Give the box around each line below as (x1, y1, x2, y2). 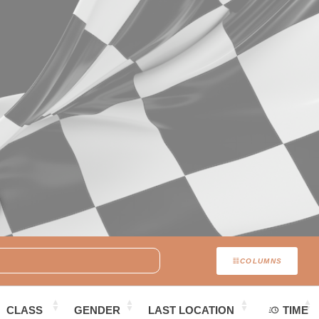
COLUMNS (240, 257, 283, 266)
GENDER (74, 304, 120, 317)
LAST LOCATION (148, 304, 234, 317)
